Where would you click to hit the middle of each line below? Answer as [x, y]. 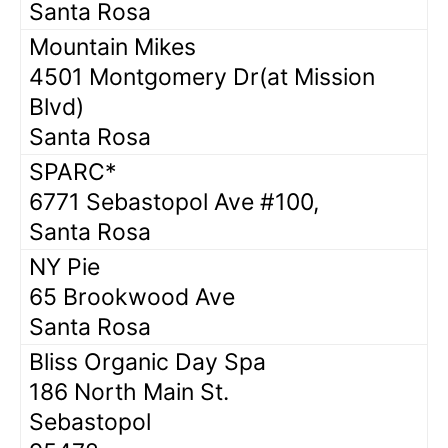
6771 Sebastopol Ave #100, [174, 201]
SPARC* [73, 171]
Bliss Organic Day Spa [147, 361]
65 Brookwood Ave [132, 296]
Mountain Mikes [112, 46]
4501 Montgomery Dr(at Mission [202, 76]
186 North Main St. [129, 391]
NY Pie [64, 266]
